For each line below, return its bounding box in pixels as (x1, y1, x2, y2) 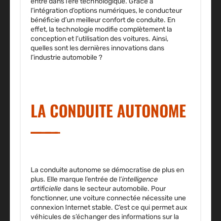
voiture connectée (83, 194, 141, 203)
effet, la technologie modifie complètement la (31, 25, 172, 34)
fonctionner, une (31, 194, 83, 203)
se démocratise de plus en (101, 166, 184, 175)
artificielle (31, 184, 63, 193)
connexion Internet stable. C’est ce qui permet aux (31, 203, 187, 212)
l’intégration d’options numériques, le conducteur (31, 6, 182, 15)
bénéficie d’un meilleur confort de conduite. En (31, 16, 175, 25)
